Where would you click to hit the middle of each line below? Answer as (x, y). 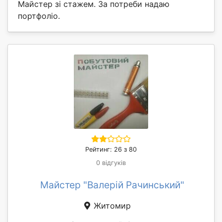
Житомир (111, 205)
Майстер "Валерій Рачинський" (112, 185)
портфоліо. (39, 16)
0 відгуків (111, 163)
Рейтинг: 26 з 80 (111, 149)
